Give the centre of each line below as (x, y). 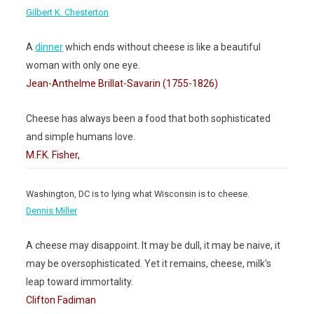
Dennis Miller (52, 211)
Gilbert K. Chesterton (68, 13)
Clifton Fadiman (61, 300)
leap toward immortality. (80, 282)
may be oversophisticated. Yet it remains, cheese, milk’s (149, 264)
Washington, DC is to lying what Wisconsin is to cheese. (138, 194)
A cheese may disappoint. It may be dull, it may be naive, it (153, 246)
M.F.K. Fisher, (53, 155)
